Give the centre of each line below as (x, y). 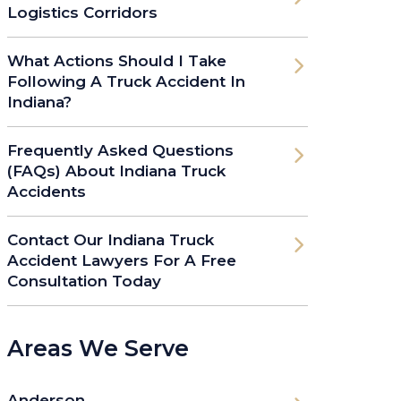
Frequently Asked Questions (120, 150)
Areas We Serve (98, 348)
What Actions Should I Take (117, 60)
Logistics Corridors (82, 12)
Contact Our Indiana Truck (111, 239)
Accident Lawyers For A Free (122, 260)
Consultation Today (84, 281)
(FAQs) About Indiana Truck (116, 171)
